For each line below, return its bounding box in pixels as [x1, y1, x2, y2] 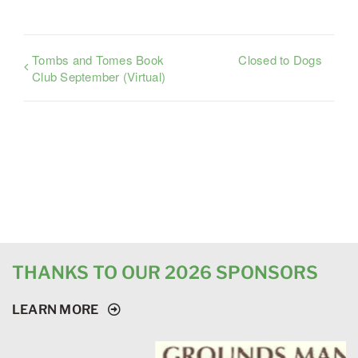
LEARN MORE [11, 301, 99, 317]
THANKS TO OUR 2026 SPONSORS [11, 261, 318, 283]
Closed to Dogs [238, 50, 322, 68]
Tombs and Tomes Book [32, 50, 165, 68]
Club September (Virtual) [32, 67, 166, 85]
